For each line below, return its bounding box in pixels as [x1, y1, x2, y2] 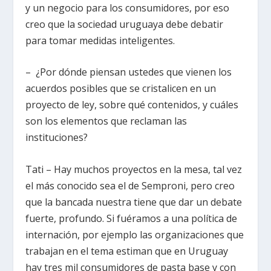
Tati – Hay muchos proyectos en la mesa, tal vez [25, 163, 243, 177]
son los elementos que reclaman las [25, 114, 188, 128]
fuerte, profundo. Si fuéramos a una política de [25, 212, 238, 226]
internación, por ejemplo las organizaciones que [25, 228, 244, 242]
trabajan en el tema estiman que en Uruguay [25, 244, 229, 258]
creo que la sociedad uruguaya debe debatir [25, 17, 224, 31]
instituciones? [25, 131, 88, 145]
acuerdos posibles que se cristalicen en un [25, 82, 217, 96]
